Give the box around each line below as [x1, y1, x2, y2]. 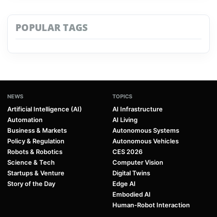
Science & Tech [7, 158, 55, 166]
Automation [7, 115, 43, 124]
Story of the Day [7, 179, 55, 187]
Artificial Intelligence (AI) [7, 105, 82, 113]
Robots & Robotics [7, 147, 62, 155]
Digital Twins [112, 169, 150, 177]
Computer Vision [112, 158, 163, 166]
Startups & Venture [7, 169, 64, 177]
